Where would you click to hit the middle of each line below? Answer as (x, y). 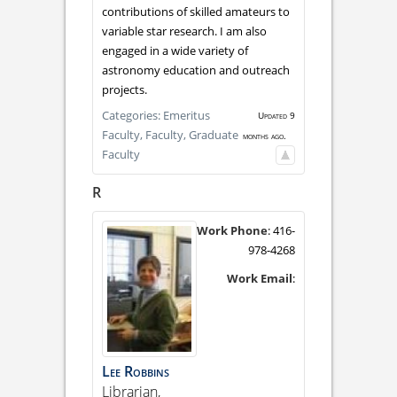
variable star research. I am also (184, 31)
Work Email (260, 279)
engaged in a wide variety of (175, 50)
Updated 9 (276, 115)
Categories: (132, 115)
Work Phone (232, 231)
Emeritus (187, 115)
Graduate (214, 134)
